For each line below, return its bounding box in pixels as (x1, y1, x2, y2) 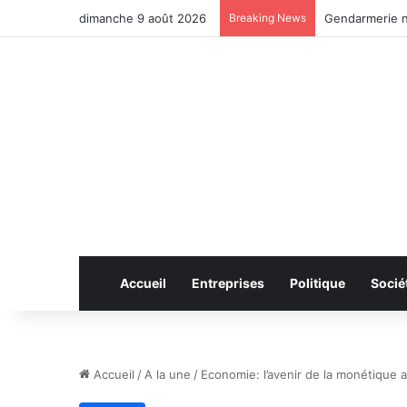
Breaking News (229, 11, 306, 25)
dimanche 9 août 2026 (79, 11, 206, 25)
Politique (290, 275, 345, 291)
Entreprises (192, 275, 264, 291)
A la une (144, 367, 191, 382)
